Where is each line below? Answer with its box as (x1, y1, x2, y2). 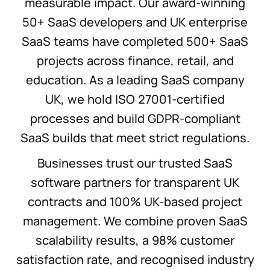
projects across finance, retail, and (36, 52, 234, 69)
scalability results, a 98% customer (36, 232, 234, 249)
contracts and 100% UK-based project (28, 193, 242, 210)
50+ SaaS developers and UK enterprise (22, 14, 248, 31)
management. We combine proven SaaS (22, 213, 248, 230)
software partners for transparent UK (31, 174, 239, 191)
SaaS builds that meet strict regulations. (20, 130, 250, 146)
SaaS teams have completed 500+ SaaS (22, 33, 248, 50)
